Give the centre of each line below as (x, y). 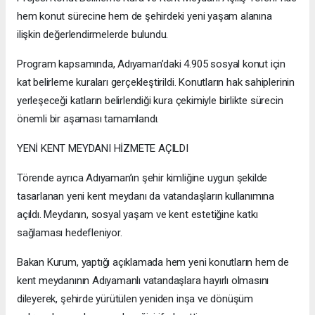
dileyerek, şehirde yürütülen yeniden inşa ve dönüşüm (135, 299)
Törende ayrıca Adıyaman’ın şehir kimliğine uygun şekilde (142, 178)
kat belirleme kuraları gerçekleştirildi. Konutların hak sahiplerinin (156, 82)
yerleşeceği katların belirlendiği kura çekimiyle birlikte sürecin (150, 101)
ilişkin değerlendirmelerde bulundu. (93, 34)
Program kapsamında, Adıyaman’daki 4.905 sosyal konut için (152, 64)
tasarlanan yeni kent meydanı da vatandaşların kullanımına (146, 196)
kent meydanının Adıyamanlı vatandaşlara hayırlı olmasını (143, 281)
